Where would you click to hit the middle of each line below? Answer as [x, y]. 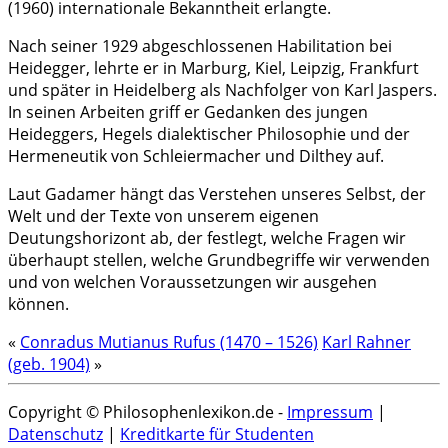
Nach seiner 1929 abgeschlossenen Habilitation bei [200, 45]
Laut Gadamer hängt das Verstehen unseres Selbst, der [217, 193]
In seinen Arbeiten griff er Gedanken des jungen [188, 111]
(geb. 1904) [49, 363]
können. [38, 303]
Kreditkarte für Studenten [217, 433]
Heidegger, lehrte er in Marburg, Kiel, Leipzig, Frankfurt [213, 67]
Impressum [330, 411]
